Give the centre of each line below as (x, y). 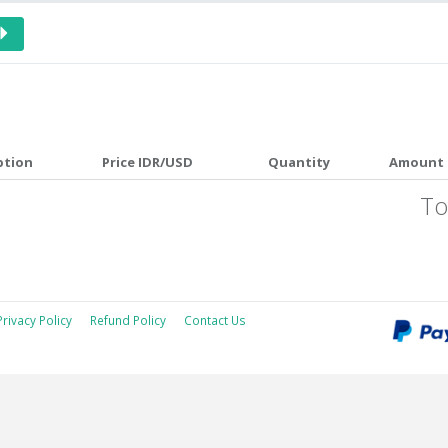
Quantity (298, 162)
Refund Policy (127, 320)
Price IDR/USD (147, 162)
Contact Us (214, 320)
